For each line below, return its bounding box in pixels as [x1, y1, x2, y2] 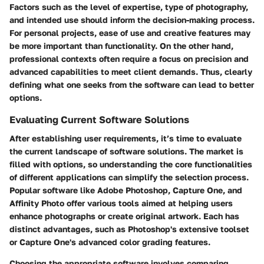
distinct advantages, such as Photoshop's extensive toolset [9, 223, 249, 234]
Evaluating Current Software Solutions [9, 113, 189, 126]
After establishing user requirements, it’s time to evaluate [9, 133, 242, 143]
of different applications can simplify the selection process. [9, 171, 249, 182]
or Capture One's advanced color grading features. [9, 236, 210, 247]
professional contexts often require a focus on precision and [9, 53, 249, 64]
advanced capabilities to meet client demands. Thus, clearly [9, 66, 252, 77]
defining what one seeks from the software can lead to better [9, 79, 254, 90]
